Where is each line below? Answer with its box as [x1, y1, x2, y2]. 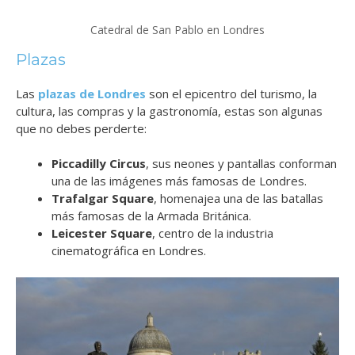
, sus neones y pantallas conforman [146, 155, 337, 172]
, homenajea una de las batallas [154, 190, 323, 207]
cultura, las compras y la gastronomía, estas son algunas [16, 102, 323, 119]
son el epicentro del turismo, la [146, 85, 317, 101]
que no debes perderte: [16, 120, 147, 136]
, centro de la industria [152, 225, 273, 242]
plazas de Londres [38, 85, 146, 101]
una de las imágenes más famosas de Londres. [52, 173, 307, 189]
